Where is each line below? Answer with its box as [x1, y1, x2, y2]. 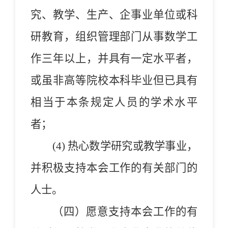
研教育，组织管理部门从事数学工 [31, 30, 197, 43]
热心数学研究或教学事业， [67, 139, 198, 152]
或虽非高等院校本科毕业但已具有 [31, 74, 197, 87]
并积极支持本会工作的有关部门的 [31, 161, 197, 174]
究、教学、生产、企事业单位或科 [31, 8, 197, 21]
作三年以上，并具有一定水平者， [31, 52, 197, 65]
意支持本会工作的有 [97, 205, 198, 218]
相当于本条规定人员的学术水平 [31, 96, 197, 108]
